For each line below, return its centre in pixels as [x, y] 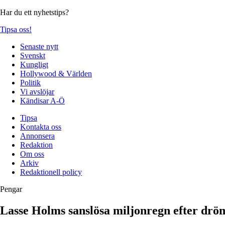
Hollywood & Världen [56, 73]
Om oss [32, 154]
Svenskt [33, 55]
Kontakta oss [41, 127]
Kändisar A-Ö [42, 100]
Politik [30, 82]
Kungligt [34, 64]
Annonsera [37, 136]
